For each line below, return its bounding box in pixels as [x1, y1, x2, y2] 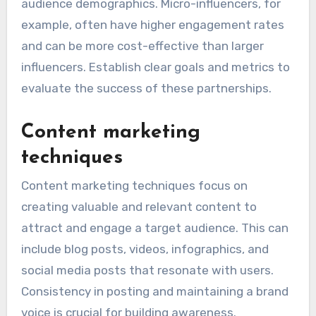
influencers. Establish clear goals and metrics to [20, 59, 290, 74]
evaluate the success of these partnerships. [20, 80, 272, 95]
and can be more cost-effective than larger [20, 38, 264, 53]
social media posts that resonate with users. [20, 263, 274, 278]
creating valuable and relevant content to [20, 200, 257, 214]
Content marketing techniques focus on [20, 178, 248, 193]
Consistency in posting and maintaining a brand [20, 284, 288, 299]
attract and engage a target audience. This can [20, 221, 288, 236]
